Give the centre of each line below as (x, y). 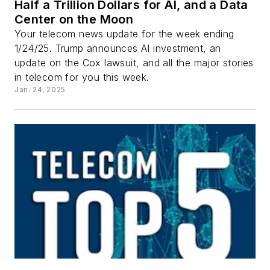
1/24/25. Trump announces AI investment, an (118, 49)
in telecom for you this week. (82, 77)
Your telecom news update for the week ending (124, 34)
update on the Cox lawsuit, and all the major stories (134, 63)
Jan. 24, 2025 (40, 90)
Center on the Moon (74, 20)
